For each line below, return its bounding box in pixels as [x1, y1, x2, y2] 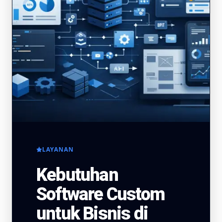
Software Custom [36, 184, 165, 205]
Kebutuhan [36, 165, 118, 185]
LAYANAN [42, 145, 74, 154]
